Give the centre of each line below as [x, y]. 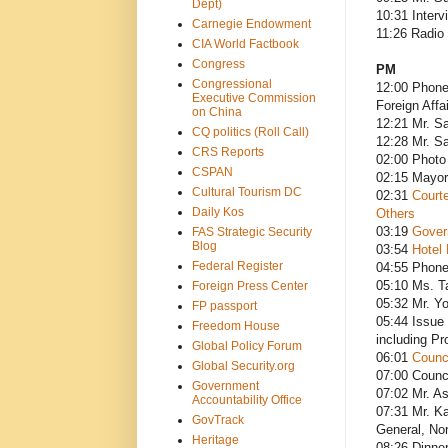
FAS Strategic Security [251, 231]
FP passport [224, 305]
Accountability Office [246, 399]
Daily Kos [217, 211]
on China [216, 111]
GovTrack [217, 419]
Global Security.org [243, 365]
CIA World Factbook [245, 43]
